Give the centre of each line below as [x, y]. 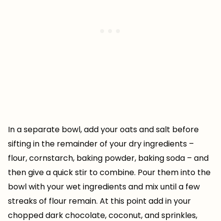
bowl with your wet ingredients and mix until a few [104, 187]
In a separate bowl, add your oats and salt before [103, 130]
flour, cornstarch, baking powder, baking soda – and [108, 158]
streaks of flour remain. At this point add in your [99, 201]
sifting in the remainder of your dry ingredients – [101, 144]
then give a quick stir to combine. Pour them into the [109, 173]
